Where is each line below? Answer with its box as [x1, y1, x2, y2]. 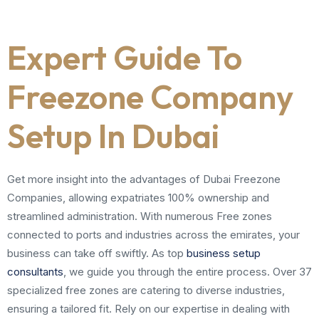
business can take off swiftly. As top [7, 246, 187, 260]
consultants [7, 265, 63, 278]
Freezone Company [7, 76, 293, 117]
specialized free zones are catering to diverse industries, [7, 283, 285, 297]
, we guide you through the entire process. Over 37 [63, 265, 312, 278]
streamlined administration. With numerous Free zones [7, 209, 272, 223]
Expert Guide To [7, 37, 242, 78]
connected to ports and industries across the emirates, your [7, 228, 300, 241]
